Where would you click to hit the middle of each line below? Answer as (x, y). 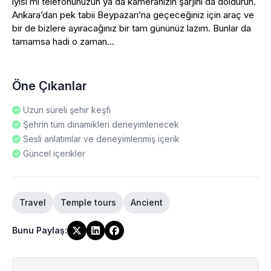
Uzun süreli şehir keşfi (67, 110)
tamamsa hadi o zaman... (63, 41)
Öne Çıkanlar (50, 86)
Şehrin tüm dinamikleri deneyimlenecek (101, 124)
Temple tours (88, 202)
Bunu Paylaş (38, 230)
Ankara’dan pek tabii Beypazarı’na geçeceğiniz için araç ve (133, 15)
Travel (33, 202)
